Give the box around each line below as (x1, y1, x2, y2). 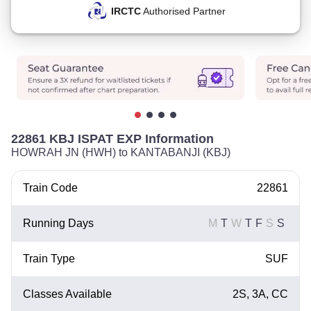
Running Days (23, 217, 94, 229)
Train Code (23, 182, 78, 194)
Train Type (23, 253, 75, 264)
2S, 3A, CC (233, 288, 288, 300)
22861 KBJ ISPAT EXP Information (11, 132, 214, 146)
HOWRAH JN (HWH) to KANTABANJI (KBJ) (11, 146, 230, 158)
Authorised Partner (140, 6, 226, 17)
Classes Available (23, 288, 112, 300)
